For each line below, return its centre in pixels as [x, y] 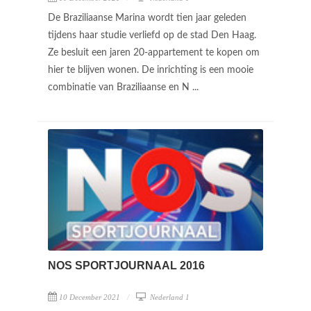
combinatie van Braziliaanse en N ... [125, 87]
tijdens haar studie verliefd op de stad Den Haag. [152, 35]
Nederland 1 [169, 297]
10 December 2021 [90, 297]
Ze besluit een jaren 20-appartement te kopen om [154, 53]
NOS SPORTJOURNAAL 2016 [126, 265]
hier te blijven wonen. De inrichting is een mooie [151, 70]
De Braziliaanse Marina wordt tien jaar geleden [147, 18]
